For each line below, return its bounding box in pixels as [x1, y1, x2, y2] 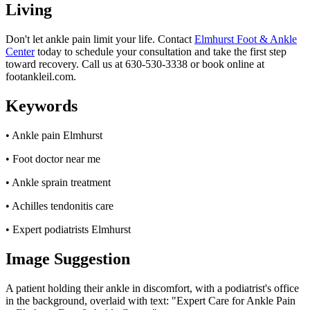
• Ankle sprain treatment [6, 176, 111, 188]
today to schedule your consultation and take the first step [35, 46, 286, 58]
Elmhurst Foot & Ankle [194, 33, 297, 46]
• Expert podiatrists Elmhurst [6, 224, 131, 235]
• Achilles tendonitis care [6, 200, 113, 212]
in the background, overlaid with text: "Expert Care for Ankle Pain [6, 294, 295, 307]
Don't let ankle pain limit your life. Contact [6, 33, 194, 46]
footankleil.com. [6, 71, 76, 83]
